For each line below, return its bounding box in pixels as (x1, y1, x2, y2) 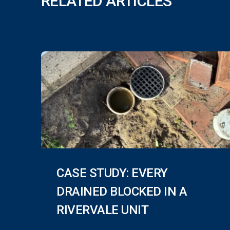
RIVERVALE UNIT (56, 203, 149, 218)
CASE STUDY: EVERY (56, 166, 168, 181)
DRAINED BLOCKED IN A (56, 184, 187, 199)
